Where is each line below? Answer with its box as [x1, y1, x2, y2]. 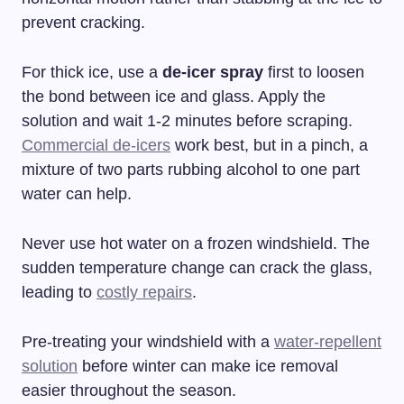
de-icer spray [162, 63, 263, 82]
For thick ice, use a [22, 63, 162, 82]
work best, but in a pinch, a [170, 136, 368, 155]
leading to [22, 283, 96, 302]
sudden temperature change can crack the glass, [22, 259, 372, 278]
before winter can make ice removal [78, 357, 338, 376]
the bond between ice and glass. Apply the [22, 87, 326, 106]
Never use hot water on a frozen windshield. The [22, 234, 370, 253]
